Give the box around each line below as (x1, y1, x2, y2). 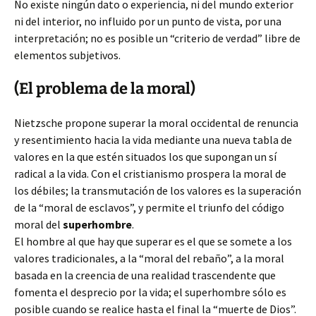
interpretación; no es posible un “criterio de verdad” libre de (14, 31, 300, 45)
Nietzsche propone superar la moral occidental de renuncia (14, 116, 298, 130)
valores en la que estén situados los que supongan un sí (14, 150, 276, 164)
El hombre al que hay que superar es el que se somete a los (14, 234, 292, 248)
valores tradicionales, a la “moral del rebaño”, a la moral (14, 251, 284, 265)
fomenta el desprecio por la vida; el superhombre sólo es (14, 285, 286, 299)
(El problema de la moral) (14, 79, 195, 98)
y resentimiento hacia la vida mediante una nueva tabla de (14, 133, 292, 147)
